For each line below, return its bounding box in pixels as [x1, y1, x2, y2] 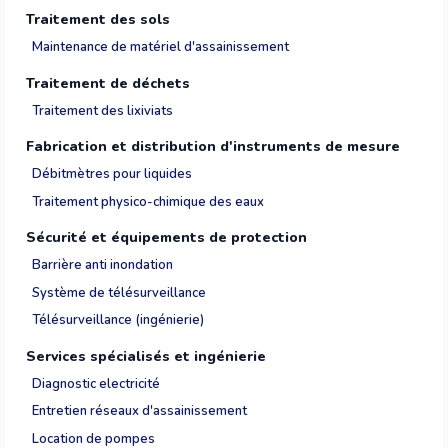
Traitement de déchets [26, 73, 190, 93]
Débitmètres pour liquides [32, 165, 192, 184]
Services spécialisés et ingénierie [26, 346, 266, 366]
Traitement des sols [26, 10, 170, 30]
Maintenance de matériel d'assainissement [32, 38, 289, 57]
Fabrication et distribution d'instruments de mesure [26, 137, 400, 157]
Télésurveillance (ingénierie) [32, 311, 204, 330]
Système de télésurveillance [32, 283, 206, 302]
